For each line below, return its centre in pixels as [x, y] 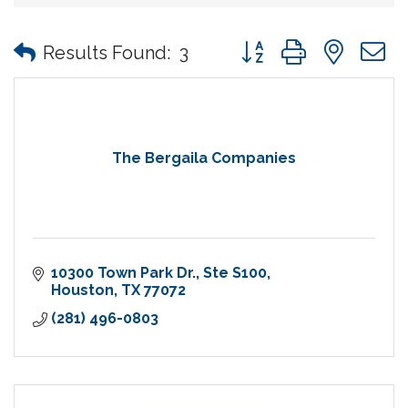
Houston [82, 291]
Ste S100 [235, 273]
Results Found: [107, 52]
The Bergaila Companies [204, 158]
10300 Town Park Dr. [123, 273]
